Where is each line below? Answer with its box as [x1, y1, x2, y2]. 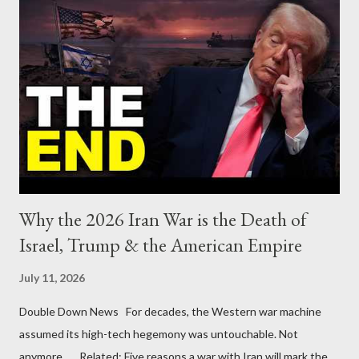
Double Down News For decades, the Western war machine [19, 304, 321, 318]
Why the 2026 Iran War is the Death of [19, 206, 307, 232]
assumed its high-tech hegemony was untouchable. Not [19, 326, 298, 341]
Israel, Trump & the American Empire [19, 232, 302, 257]
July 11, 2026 [19, 270, 85, 284]
